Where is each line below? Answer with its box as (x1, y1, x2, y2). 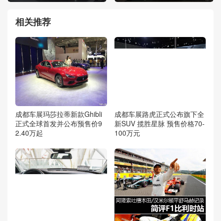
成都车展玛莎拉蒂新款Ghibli (15, 109, 102, 119)
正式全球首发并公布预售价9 (15, 118, 102, 128)
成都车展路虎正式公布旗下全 (114, 109, 204, 119)
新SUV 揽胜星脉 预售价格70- (114, 118, 205, 128)
